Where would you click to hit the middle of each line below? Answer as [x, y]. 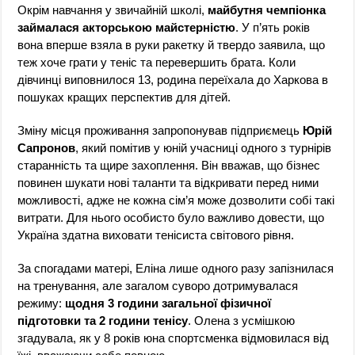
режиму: [42, 303]
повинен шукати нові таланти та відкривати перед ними [168, 182]
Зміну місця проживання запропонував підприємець [160, 130]
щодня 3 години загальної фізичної [168, 303]
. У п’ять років [273, 27]
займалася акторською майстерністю [127, 27]
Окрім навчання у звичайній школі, [113, 10]
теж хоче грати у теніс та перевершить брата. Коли [157, 62]
